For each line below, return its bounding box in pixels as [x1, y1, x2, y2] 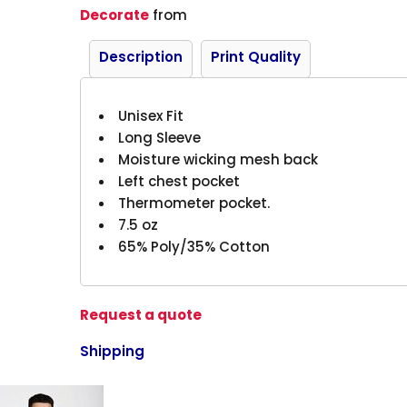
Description [99, 46, 184, 66]
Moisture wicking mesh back [118, 149, 319, 169]
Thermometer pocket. [118, 193, 271, 213]
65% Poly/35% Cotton [118, 236, 271, 256]
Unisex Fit [118, 105, 184, 125]
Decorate [80, 5, 150, 25]
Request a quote [80, 304, 203, 324]
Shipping [80, 341, 145, 361]
